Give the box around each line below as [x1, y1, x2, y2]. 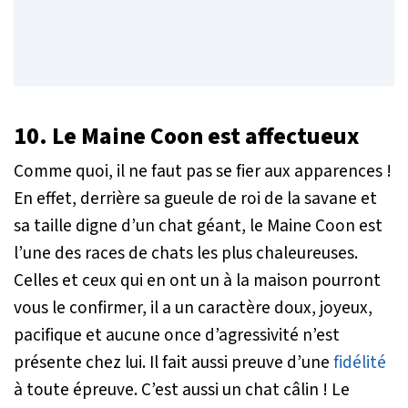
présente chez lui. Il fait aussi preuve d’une [14, 349, 333, 375]
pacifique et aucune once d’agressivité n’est [14, 321, 340, 348]
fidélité [333, 349, 386, 375]
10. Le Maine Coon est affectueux [14, 119, 359, 153]
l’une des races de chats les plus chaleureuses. [14, 240, 358, 266]
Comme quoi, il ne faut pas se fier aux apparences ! [14, 158, 392, 184]
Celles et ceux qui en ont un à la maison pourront [14, 267, 381, 293]
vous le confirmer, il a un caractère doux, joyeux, [14, 294, 372, 321]
